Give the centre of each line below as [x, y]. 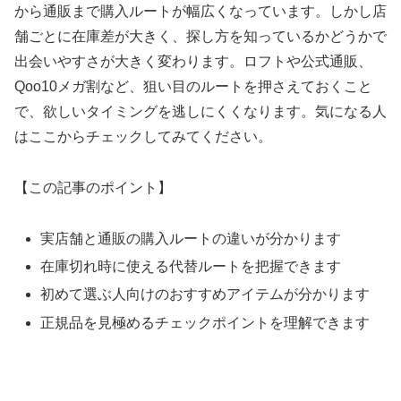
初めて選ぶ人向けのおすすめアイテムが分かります [205, 294]
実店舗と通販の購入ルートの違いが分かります [191, 239]
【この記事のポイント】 [93, 188]
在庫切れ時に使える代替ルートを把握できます [191, 267]
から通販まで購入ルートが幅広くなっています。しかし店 [200, 12]
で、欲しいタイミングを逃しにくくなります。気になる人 [200, 112]
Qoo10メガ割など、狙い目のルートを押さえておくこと [193, 87]
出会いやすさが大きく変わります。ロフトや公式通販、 [193, 62]
